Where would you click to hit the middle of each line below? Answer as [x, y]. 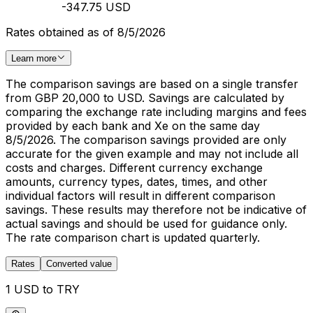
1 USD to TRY [43, 290]
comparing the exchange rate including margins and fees [156, 112]
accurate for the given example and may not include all [152, 154]
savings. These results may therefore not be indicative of [156, 210]
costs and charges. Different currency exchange [134, 168]
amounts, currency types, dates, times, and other [137, 182]
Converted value [79, 264]
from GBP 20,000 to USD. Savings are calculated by [145, 98]
